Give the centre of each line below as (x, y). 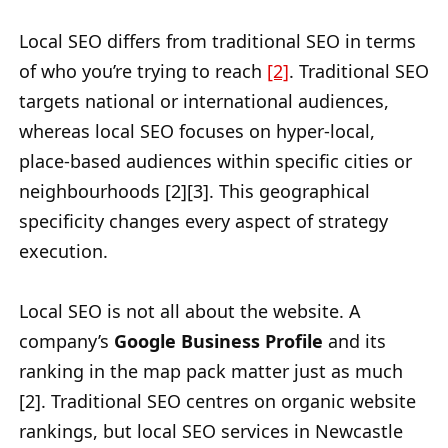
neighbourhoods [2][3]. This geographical (194, 191)
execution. (63, 251)
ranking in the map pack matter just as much (211, 371)
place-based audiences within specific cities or (215, 161)
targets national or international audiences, (204, 101)
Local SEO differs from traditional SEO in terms (217, 41)
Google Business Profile (218, 341)
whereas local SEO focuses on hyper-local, (197, 131)
